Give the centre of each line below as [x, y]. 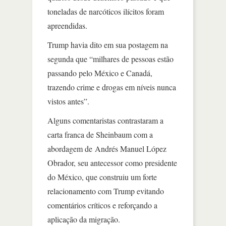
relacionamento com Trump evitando [106, 191]
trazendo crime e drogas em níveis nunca [112, 87]
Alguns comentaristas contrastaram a [105, 120]
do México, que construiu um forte [102, 177]
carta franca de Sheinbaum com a [100, 134]
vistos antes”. [68, 101]
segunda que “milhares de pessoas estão [110, 59]
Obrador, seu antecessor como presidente [112, 162]
